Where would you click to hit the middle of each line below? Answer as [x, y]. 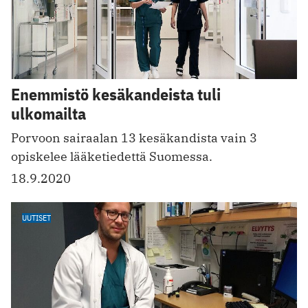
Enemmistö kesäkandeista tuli [116, 95]
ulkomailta [48, 114]
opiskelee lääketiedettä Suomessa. [112, 157]
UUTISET [36, 218]
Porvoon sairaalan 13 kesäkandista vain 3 [134, 138]
